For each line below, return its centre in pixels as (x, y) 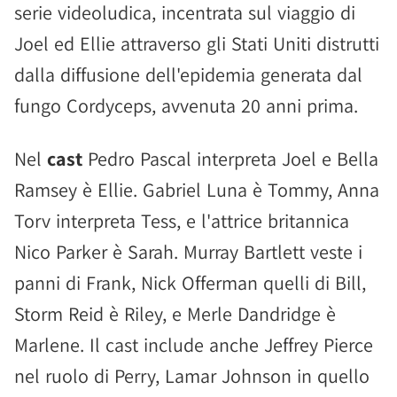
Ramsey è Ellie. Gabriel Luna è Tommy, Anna (197, 190)
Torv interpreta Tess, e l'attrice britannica (182, 221)
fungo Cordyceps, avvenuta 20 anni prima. (186, 105)
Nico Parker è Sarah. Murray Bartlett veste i (188, 252)
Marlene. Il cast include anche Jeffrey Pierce (194, 345)
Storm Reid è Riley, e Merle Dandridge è (175, 314)
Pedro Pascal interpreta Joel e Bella (230, 159)
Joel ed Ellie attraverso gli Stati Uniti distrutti (197, 43)
